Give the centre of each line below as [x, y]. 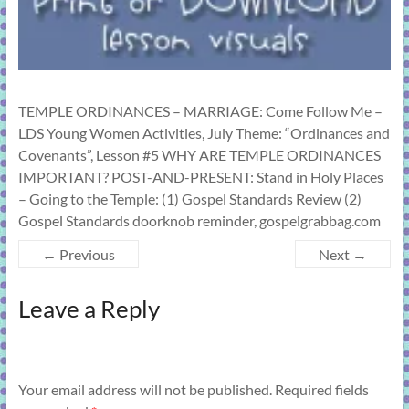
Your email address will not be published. [145, 389]
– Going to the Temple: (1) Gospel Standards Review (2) [189, 199]
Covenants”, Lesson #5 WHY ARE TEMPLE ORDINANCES [199, 155]
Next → [343, 255]
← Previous [78, 255]
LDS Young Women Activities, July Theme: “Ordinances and [204, 133]
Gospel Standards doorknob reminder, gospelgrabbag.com [199, 221]
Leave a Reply [89, 309]
